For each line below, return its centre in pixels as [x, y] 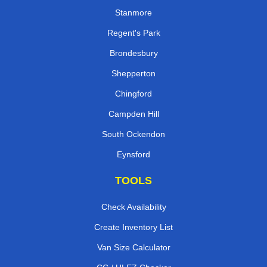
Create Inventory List [133, 227]
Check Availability [133, 207]
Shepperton [133, 73]
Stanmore [133, 12]
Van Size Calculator [133, 247]
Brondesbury [133, 53]
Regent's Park [133, 32]
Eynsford [133, 154]
